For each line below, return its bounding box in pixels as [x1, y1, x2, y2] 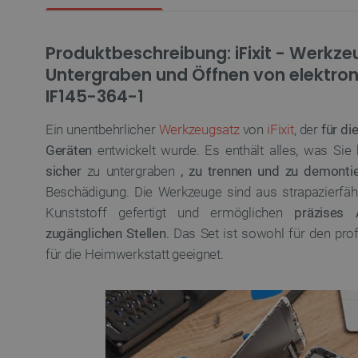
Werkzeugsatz [158, 121, 240, 137]
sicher [46, 163, 82, 179]
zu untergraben [81, 163, 181, 179]
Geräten [46, 142, 93, 158]
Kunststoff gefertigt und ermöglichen [46, 205, 295, 221]
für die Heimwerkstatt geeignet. [46, 246, 224, 262]
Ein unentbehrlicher [46, 121, 159, 137]
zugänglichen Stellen [46, 225, 166, 241]
